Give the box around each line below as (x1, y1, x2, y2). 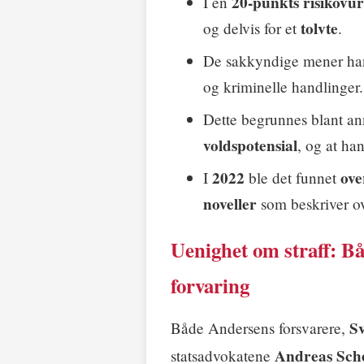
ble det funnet (245, 167, 340, 188)
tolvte (301, 16, 338, 40)
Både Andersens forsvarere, (171, 317, 349, 338)
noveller (203, 192, 257, 215)
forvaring (171, 270, 249, 301)
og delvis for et (203, 17, 301, 38)
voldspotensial (203, 133, 297, 157)
